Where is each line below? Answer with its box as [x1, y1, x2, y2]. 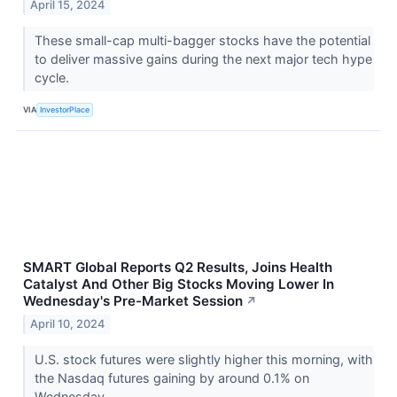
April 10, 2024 [30, 317, 105, 331]
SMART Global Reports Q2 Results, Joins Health [23, 259, 332, 276]
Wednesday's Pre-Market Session [23, 292, 243, 310]
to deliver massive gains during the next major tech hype [34, 51, 372, 67]
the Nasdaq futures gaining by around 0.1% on [34, 370, 309, 386]
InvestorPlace [40, 104, 90, 114]
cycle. [34, 70, 73, 86]
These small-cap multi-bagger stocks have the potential [34, 33, 370, 49]
